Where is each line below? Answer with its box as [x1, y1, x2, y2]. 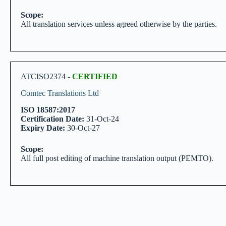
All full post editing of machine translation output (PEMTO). [21, 153, 213, 162]
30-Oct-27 [65, 123, 100, 132]
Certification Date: [21, 114, 84, 123]
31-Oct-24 [84, 114, 119, 123]
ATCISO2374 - [21, 72, 72, 81]
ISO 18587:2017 [21, 105, 75, 114]
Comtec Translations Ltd [21, 89, 99, 98]
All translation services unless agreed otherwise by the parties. [21, 20, 217, 29]
